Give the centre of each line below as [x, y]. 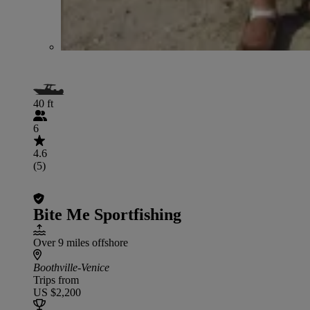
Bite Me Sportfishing [107, 214]
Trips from [56, 280]
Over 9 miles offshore [81, 242]
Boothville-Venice [71, 267]
